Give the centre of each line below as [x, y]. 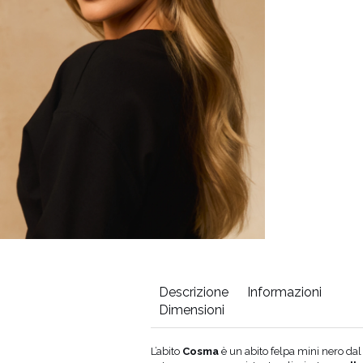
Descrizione [193, 292]
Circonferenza [44, 351]
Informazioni [284, 292]
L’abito [166, 351]
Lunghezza [117, 351]
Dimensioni [191, 310]
